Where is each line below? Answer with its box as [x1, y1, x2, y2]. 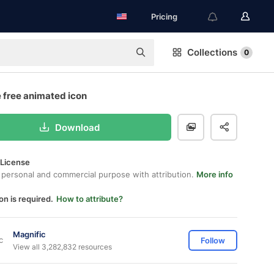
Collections [187, 46, 237, 58]
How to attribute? [56, 194, 123, 204]
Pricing [151, 12, 177, 21]
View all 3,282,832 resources [13, 242, 112, 251]
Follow [201, 235, 225, 245]
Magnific [13, 229, 46, 239]
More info [196, 169, 233, 179]
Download [55, 121, 100, 133]
